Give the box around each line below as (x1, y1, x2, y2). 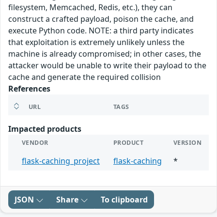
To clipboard (101, 194, 148, 205)
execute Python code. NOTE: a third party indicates (8, 25, 194, 36)
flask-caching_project (22, 155, 100, 167)
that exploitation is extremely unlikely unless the (8, 37, 185, 48)
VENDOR (22, 139, 48, 147)
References (8, 83, 50, 94)
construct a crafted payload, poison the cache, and (8, 14, 194, 25)
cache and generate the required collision (8, 72, 161, 83)
